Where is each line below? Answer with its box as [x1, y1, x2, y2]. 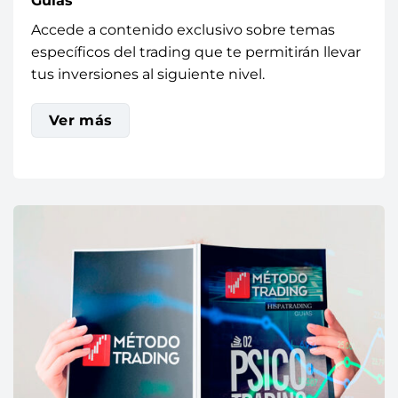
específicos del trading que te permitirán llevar [31, 43, 361, 60]
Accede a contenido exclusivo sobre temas [31, 20, 335, 38]
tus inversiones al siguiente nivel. [31, 65, 265, 83]
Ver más [48, 112, 113, 130]
